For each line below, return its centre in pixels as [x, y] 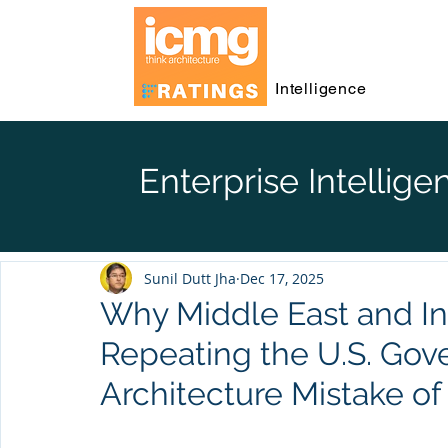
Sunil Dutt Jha [190, 278]
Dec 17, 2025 [282, 278]
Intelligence [321, 88]
